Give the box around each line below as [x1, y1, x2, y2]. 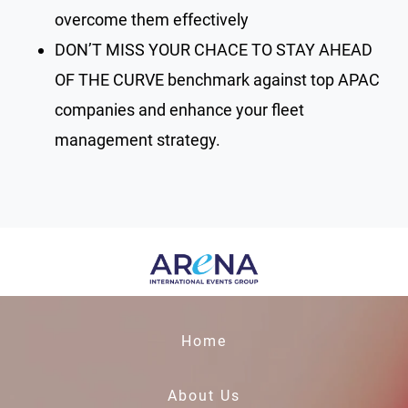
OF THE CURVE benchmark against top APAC [55, 69, 380, 89]
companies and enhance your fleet [55, 99, 304, 119]
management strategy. [55, 129, 220, 149]
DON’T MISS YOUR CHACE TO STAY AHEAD [55, 39, 372, 59]
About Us [168, 386, 240, 404]
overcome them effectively [55, 9, 249, 29]
